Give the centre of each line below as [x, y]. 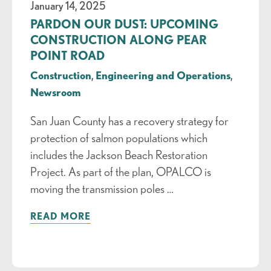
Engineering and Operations [163, 75]
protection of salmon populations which [119, 137]
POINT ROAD [67, 55]
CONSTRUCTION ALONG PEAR [118, 39]
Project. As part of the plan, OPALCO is [120, 171]
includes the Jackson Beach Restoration [119, 154]
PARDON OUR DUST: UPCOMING [124, 24]
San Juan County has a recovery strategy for [129, 120]
